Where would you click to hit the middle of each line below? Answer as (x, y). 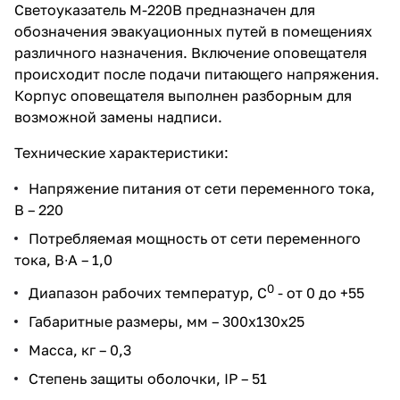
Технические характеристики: (121, 152)
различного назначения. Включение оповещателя (191, 52)
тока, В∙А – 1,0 (63, 259)
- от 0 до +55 (319, 293)
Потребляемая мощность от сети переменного (195, 238)
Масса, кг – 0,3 (80, 350)
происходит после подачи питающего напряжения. (197, 74)
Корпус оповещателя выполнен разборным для (183, 95)
